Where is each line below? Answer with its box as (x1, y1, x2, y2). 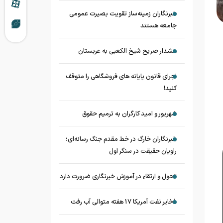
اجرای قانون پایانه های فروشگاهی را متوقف (66, 72, 177, 82)
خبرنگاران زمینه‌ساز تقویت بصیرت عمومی (69, 9, 177, 19)
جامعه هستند (140, 21, 177, 31)
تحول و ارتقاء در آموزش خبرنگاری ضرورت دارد (60, 172, 177, 182)
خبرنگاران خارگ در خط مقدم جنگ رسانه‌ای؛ (66, 134, 177, 144)
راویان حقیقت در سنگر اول (109, 146, 177, 156)
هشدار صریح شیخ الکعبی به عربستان (78, 46, 177, 56)
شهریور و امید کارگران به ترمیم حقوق (82, 109, 177, 119)
